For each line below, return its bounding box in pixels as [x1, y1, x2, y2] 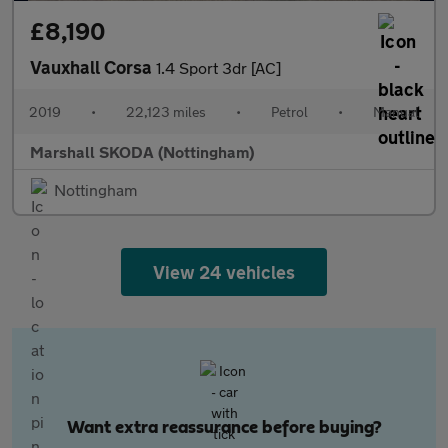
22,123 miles [126, 103, 206, 120]
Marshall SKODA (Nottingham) [30, 142, 254, 161]
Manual [373, 103, 419, 120]
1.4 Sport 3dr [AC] [156, 58, 281, 77]
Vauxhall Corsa [30, 56, 156, 78]
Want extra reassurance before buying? [66, 419, 382, 437]
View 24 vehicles [152, 261, 296, 283]
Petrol [271, 103, 308, 120]
